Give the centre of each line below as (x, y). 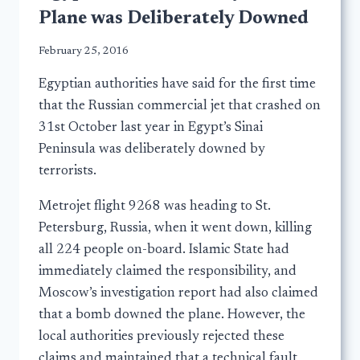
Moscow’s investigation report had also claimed (178, 294)
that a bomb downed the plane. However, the (172, 316)
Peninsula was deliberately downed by (152, 150)
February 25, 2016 (84, 52)
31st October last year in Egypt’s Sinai (151, 129)
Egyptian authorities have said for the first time (177, 85)
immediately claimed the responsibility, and (168, 272)
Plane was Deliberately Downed (174, 18)
